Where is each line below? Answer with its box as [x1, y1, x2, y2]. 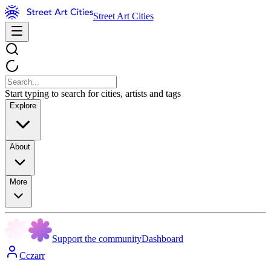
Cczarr [19, 250, 45, 261]
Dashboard [142, 233, 183, 244]
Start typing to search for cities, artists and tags [5, 88, 181, 99]
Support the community [52, 233, 142, 244]
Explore [10, 101, 36, 110]
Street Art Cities [93, 11, 154, 21]
